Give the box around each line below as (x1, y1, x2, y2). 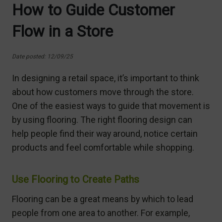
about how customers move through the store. (12, 86, 194, 97)
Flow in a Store (12, 22, 113, 41)
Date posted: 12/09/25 (12, 53, 73, 60)
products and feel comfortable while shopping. (12, 142, 194, 153)
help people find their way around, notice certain (12, 128, 198, 139)
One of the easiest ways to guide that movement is (12, 100, 210, 111)
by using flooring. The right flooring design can (12, 114, 192, 125)
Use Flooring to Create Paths (12, 173, 139, 185)
